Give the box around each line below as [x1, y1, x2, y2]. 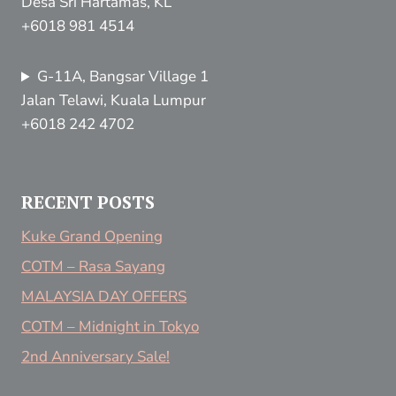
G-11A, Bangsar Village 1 [37, 66, 209, 88]
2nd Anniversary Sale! [21, 346, 170, 367]
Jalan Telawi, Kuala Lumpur [21, 90, 206, 111]
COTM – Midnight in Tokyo [21, 316, 199, 337]
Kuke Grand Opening [21, 226, 163, 247]
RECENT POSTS [21, 190, 155, 215]
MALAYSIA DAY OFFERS [21, 286, 187, 307]
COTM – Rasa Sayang [21, 256, 165, 278]
